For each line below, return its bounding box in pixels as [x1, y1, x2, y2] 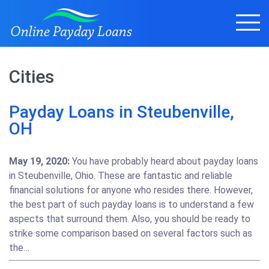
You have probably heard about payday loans [70, 156, 258, 167]
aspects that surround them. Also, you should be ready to [9, 213, 250, 225]
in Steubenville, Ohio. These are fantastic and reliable [9, 170, 232, 181]
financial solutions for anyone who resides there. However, [9, 184, 253, 196]
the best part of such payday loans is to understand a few [9, 199, 254, 210]
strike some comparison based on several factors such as [9, 228, 252, 239]
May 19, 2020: [9, 156, 70, 167]
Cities [9, 66, 54, 87]
